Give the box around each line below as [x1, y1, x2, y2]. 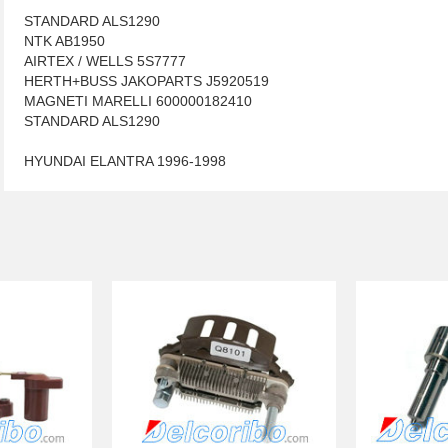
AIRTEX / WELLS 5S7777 [24, 53, 186, 69]
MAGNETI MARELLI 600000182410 [24, 93, 252, 109]
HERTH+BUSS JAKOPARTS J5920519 [24, 73, 269, 89]
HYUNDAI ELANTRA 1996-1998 [24, 153, 226, 169]
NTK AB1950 [24, 33, 105, 49]
